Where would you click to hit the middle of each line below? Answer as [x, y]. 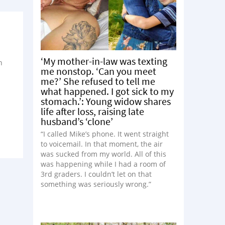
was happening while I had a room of [103, 164]
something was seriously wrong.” [96, 184]
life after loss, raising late [92, 111]
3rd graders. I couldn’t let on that [96, 174]
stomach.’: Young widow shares [106, 101]
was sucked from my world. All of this [103, 154]
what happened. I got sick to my [107, 91]
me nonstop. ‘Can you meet [98, 71]
